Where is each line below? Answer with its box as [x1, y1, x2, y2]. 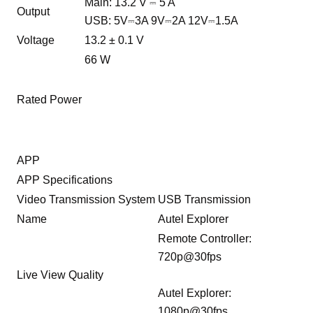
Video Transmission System [17, 193, 156, 205]
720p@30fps [158, 250, 222, 263]
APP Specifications [17, 173, 113, 186]
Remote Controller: [158, 232, 252, 245]
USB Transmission [158, 193, 252, 205]
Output [17, 5, 50, 17]
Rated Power [17, 93, 82, 105]
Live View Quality [17, 268, 104, 281]
